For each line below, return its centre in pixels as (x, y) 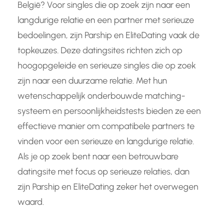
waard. (31, 202)
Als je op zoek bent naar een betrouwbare (98, 156)
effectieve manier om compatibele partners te (106, 126)
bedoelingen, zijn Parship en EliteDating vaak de (109, 35)
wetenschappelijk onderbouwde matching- (101, 96)
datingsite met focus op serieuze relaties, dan (104, 171)
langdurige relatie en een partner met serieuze (106, 20)
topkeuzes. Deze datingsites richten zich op (100, 50)
